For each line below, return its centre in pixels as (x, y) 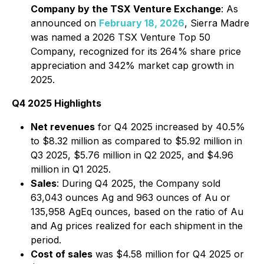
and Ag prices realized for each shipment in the (137, 226)
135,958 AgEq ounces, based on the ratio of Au (137, 212)
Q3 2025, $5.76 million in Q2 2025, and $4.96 (132, 155)
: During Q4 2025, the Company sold (138, 183)
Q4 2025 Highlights (57, 103)
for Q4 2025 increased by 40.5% (170, 127)
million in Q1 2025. (71, 169)
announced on (65, 23)
